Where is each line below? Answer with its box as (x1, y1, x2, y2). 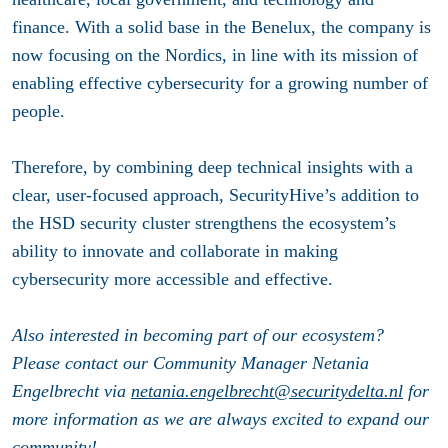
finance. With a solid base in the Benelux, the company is (12, 17, 431, 38)
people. (12, 101, 65, 122)
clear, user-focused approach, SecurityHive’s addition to (12, 185, 419, 206)
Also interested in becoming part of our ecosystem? (12, 325, 384, 346)
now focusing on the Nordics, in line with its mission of (12, 45, 418, 66)
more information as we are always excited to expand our (12, 409, 429, 430)
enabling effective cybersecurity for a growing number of (12, 73, 428, 94)
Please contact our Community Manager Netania (12, 353, 369, 374)
